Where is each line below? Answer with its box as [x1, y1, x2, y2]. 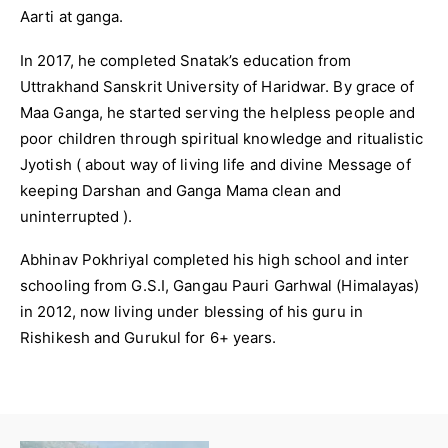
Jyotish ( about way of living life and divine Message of [20, 154, 411, 174]
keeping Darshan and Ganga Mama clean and [20, 180, 342, 200]
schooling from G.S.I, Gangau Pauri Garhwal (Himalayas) [20, 275, 420, 295]
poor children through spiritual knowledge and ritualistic [20, 128, 423, 148]
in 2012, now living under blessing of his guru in [20, 301, 363, 321]
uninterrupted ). [20, 206, 133, 226]
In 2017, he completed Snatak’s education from [20, 50, 352, 70]
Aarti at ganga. [20, 7, 124, 27]
